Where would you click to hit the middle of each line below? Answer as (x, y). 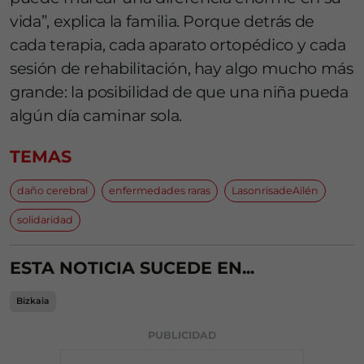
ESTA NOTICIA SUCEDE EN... (132, 268)
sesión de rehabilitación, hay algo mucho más (182, 69)
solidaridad (45, 220)
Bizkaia (33, 301)
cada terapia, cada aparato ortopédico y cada (178, 45)
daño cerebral (52, 191)
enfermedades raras (160, 191)
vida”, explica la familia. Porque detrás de (162, 22)
